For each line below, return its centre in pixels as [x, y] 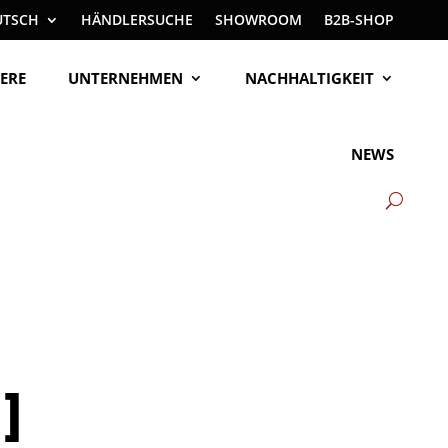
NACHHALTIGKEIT [310, 78]
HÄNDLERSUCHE [137, 19]
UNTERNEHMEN [126, 78]
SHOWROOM [259, 19]
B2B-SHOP [359, 19]
